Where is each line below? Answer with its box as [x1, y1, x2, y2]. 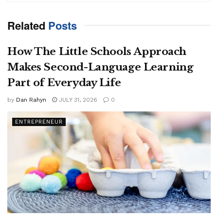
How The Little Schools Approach [7, 45, 186, 58]
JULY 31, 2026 [57, 96, 97, 104]
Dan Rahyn [16, 96, 46, 104]
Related [7, 18, 45, 34]
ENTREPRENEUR [15, 119, 63, 126]
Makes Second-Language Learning [7, 61, 194, 74]
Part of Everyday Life [7, 76, 121, 90]
